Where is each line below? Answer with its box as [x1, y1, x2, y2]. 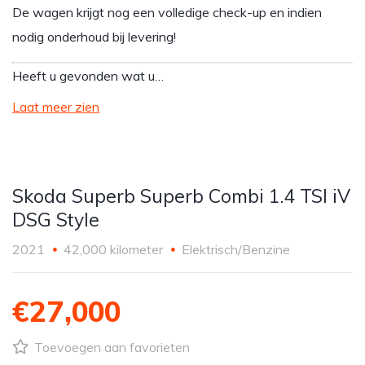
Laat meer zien [12, 99, 99, 115]
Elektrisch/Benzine [182, 241, 290, 257]
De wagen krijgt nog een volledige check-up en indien [12, 4, 322, 20]
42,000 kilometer [64, 241, 163, 257]
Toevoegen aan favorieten [31, 339, 190, 355]
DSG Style [12, 208, 99, 231]
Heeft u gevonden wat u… [12, 68, 164, 84]
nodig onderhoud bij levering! [12, 29, 176, 45]
